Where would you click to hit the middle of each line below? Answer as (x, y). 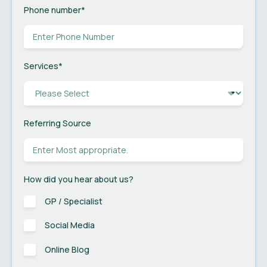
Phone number (52, 10)
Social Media (70, 225)
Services (41, 66)
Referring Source (58, 123)
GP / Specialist (74, 201)
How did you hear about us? (79, 179)
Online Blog (67, 250)
